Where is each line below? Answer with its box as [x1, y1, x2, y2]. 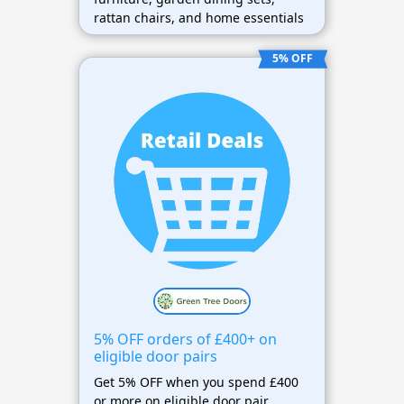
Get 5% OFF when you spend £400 [93, 373, 298, 391]
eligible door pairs [93, 346, 217, 367]
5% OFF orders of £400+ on [93, 329, 277, 350]
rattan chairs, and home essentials [93, 9, 304, 27]
